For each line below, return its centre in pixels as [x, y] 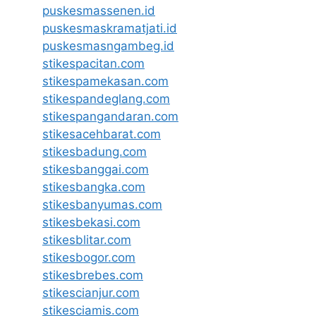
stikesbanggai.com [96, 170]
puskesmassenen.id [99, 11]
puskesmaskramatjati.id [110, 29]
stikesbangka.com [94, 187]
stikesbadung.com [95, 152]
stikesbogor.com [89, 258]
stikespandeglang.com [106, 99]
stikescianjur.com [91, 293]
